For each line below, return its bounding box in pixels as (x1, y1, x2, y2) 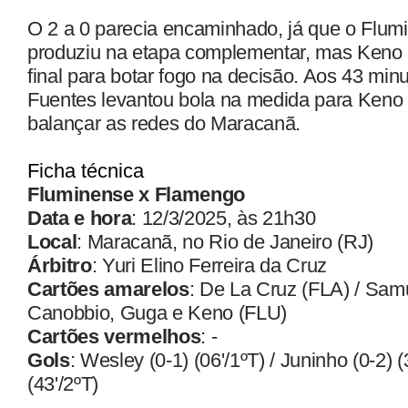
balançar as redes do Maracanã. (27, 111, 301, 135)
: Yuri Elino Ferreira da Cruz (91, 253, 328, 277)
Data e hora (27, 206, 132, 229)
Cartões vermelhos (27, 324, 201, 348)
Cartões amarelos (27, 277, 189, 301)
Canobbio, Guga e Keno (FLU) (27, 301, 288, 324)
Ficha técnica (27, 158, 144, 182)
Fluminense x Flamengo (27, 182, 250, 206)
